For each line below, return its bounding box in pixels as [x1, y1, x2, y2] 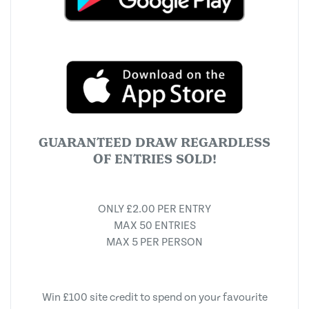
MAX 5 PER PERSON [106, 236, 203, 248]
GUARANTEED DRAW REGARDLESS [39, 134, 270, 151]
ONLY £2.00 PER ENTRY [98, 203, 211, 215]
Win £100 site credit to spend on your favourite [41, 291, 268, 303]
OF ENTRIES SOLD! [92, 150, 217, 168]
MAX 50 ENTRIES [113, 219, 196, 232]
